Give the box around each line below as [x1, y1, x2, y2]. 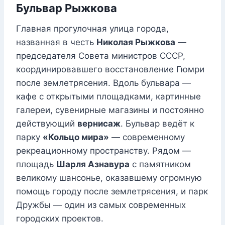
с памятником [130, 159, 191, 170]
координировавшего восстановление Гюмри [16, 64, 204, 75]
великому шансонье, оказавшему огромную [16, 173, 202, 183]
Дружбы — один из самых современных [16, 200, 186, 210]
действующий [16, 119, 77, 129]
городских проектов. [16, 213, 103, 224]
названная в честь [16, 37, 96, 48]
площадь [16, 159, 56, 170]
